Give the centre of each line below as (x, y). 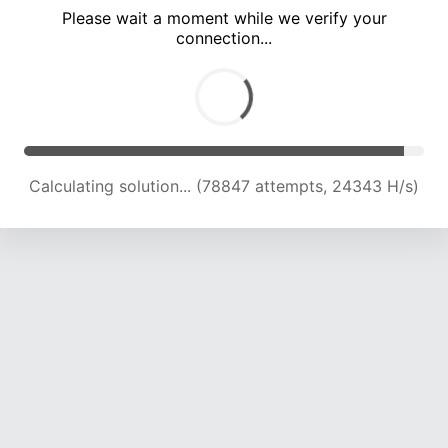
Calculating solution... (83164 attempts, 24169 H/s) (224, 186)
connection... (224, 38)
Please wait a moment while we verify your (224, 18)
